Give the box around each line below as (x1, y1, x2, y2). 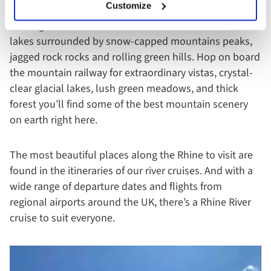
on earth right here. (10, 112, 102, 128)
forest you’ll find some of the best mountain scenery (10, 96, 248, 112)
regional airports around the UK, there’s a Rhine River (10, 194, 251, 210)
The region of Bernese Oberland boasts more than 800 (10, 18, 258, 33)
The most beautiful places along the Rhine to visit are (10, 147, 253, 163)
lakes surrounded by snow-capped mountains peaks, (10, 33, 252, 49)
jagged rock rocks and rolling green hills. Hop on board (10, 49, 260, 65)
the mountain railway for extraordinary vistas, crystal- (10, 65, 253, 80)
